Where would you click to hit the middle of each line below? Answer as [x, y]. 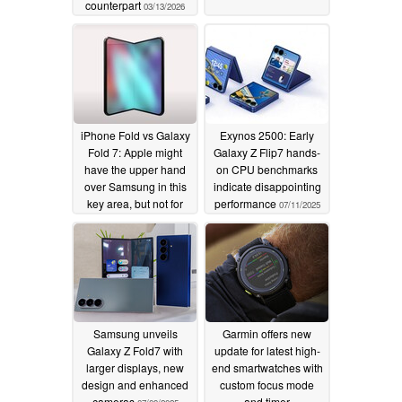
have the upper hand [135, 169]
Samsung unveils [135, 333]
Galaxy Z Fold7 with [135, 350]
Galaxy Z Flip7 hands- [267, 152]
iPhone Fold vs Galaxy [135, 135]
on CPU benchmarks [267, 169]
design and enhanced [135, 384]
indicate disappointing [267, 186]
